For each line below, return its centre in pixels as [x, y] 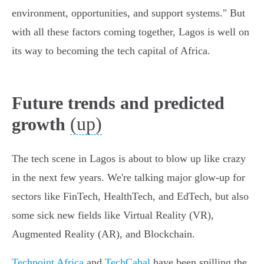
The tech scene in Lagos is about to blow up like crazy [129, 159]
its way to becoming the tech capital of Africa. [111, 51]
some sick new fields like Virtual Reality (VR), [113, 215]
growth [39, 124]
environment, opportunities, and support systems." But [128, 13]
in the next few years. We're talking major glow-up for [128, 178]
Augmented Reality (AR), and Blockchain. [103, 234]
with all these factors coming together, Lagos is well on [131, 32]
